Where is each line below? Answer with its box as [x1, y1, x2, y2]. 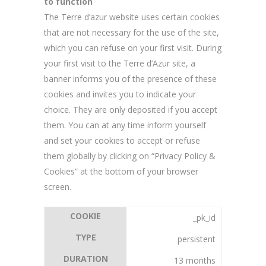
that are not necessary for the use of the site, [44, 27, 219, 38]
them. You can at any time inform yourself [44, 119, 206, 131]
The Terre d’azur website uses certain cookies [44, 11, 220, 23]
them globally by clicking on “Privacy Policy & [44, 150, 216, 161]
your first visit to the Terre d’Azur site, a [44, 58, 195, 69]
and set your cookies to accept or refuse [44, 135, 200, 146]
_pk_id [193, 212, 216, 223]
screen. [44, 181, 71, 192]
